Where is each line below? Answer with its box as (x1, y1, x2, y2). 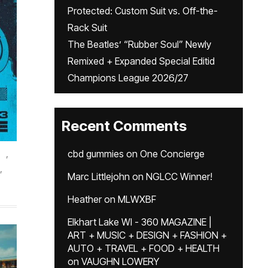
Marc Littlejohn (68, 170, 130, 182)
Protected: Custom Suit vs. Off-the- (68, 5, 218, 17)
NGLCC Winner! (146, 170, 212, 182)
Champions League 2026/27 (68, 72, 188, 84)
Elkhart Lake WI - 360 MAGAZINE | (68, 216, 212, 228)
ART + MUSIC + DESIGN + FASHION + (68, 229, 227, 241)
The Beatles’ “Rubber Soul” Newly (68, 38, 211, 50)
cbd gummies (68, 148, 124, 160)
